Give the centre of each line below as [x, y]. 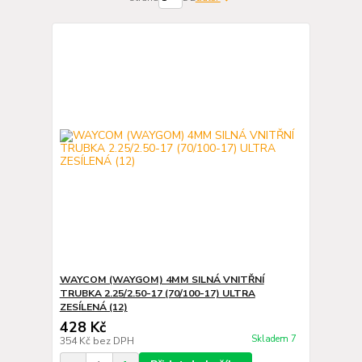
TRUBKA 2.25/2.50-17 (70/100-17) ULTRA [157, 293]
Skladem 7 [275, 339]
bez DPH [113, 341]
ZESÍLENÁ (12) [93, 307]
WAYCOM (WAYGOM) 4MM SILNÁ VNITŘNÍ [162, 280]
